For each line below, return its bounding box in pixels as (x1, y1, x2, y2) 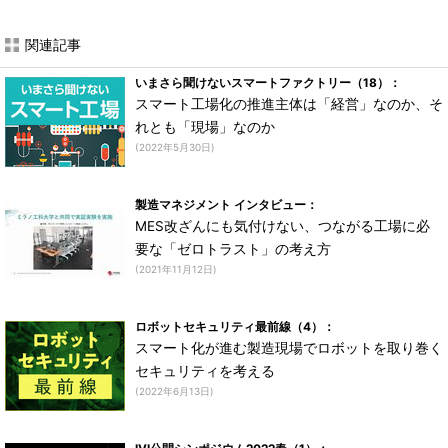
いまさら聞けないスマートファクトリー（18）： (135, 75, 401, 90)
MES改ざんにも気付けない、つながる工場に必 (135, 218, 430, 234)
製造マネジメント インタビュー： (135, 197, 318, 212)
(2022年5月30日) (135, 141, 215, 153)
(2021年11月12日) (135, 263, 217, 275)
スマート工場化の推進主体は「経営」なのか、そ (135, 96, 443, 112)
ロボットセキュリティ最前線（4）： (135, 319, 335, 334)
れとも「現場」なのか (135, 119, 275, 135)
